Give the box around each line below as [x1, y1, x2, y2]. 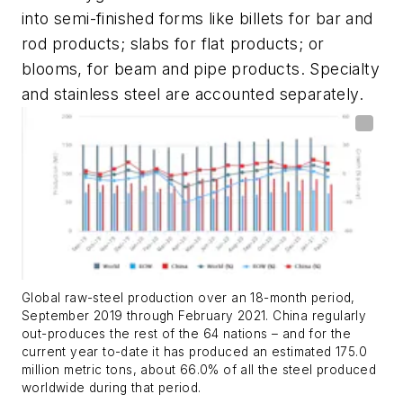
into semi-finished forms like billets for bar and [22, 9, 373, 29]
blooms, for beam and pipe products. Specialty [22, 59, 380, 79]
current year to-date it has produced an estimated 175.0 [22, 345, 367, 360]
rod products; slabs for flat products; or [22, 34, 325, 54]
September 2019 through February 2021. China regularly [22, 309, 367, 324]
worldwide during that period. [22, 381, 201, 396]
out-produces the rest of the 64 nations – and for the [22, 327, 352, 342]
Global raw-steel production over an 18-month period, [22, 291, 355, 306]
